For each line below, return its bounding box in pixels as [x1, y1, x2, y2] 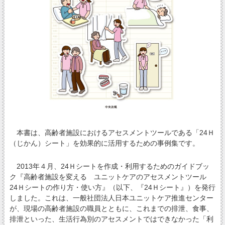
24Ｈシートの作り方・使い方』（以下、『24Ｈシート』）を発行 [9, 183, 215, 191]
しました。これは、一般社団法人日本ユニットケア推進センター [9, 193, 213, 202]
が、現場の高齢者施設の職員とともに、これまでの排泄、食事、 [9, 204, 213, 212]
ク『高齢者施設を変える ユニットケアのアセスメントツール [9, 172, 213, 181]
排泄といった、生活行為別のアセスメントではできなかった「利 [9, 214, 213, 223]
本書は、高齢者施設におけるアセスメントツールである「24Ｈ [9, 128, 214, 137]
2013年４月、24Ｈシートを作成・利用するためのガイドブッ [9, 162, 209, 170]
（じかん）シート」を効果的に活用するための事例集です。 [9, 139, 199, 147]
